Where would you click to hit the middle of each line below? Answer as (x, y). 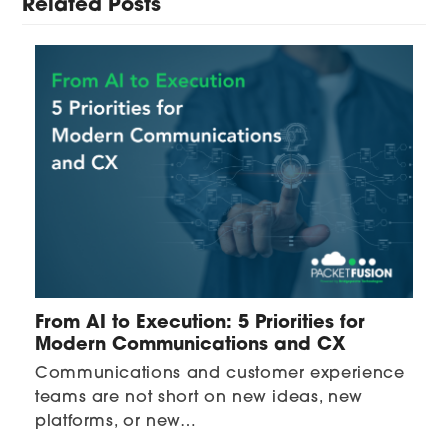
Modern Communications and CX (190, 345)
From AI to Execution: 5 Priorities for (199, 323)
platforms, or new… (115, 421)
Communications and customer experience (219, 373)
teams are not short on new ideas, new (198, 397)
